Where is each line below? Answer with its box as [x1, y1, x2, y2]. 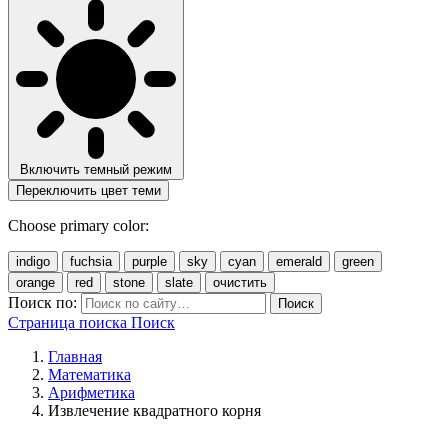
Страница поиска [8, 313, 127, 331]
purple [132, 253, 167, 269]
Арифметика [48, 383, 135, 401]
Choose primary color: [8, 216, 149, 234]
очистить [213, 274, 267, 290]
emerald [276, 253, 322, 269]
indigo [16, 253, 50, 269]
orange [16, 274, 55, 290]
